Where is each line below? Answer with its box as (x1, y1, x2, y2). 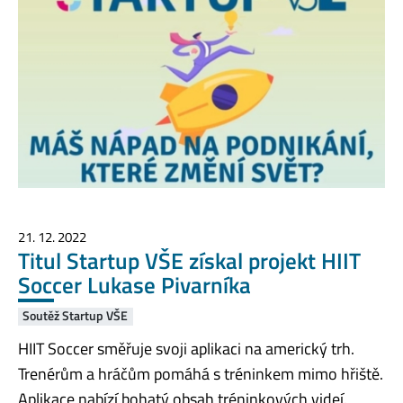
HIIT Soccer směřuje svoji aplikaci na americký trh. (18, 336, 354, 362)
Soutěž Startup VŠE (22, 307, 129, 326)
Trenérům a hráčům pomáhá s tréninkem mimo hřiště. (18, 362, 383, 387)
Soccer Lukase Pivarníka (18, 267, 251, 302)
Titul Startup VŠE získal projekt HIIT (18, 243, 361, 278)
